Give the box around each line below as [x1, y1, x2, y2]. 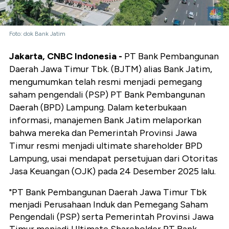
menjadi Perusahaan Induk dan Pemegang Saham [9, 199, 208, 211]
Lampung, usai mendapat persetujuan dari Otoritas [9, 153, 218, 165]
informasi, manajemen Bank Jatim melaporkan [9, 114, 201, 126]
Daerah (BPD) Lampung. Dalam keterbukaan [9, 102, 187, 113]
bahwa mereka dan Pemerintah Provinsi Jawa [9, 127, 197, 139]
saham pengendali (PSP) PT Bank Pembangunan [9, 89, 205, 101]
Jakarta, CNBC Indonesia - [9, 51, 122, 62]
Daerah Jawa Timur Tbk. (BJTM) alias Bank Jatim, [9, 63, 212, 75]
